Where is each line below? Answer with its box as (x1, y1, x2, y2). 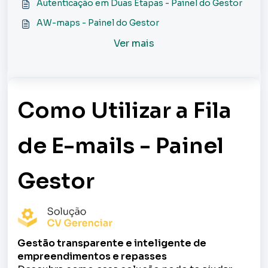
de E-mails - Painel (17, 132, 224, 159)
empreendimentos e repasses (17, 249, 167, 263)
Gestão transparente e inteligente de (17, 236, 206, 249)
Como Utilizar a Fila (17, 97, 232, 124)
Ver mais (114, 37, 154, 50)
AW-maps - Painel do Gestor (36, 17, 159, 28)
